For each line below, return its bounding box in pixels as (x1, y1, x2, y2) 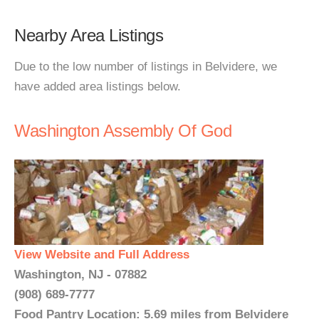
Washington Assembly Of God (14, 121, 231, 140)
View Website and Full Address (14, 248, 189, 261)
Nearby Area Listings (14, 26, 163, 45)
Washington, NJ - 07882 (14, 268, 147, 281)
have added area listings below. (14, 80, 181, 93)
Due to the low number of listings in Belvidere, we (14, 60, 277, 73)
